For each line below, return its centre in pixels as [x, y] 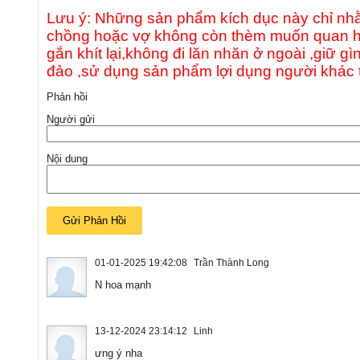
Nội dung [67, 158]
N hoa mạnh [123, 284]
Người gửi [71, 119]
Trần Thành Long [231, 262]
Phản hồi [67, 96]
